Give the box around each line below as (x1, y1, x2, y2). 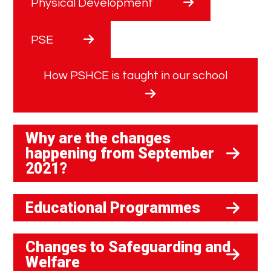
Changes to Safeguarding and (25, 238, 231, 256)
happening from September (25, 145, 215, 163)
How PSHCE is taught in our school (43, 70, 227, 82)
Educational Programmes (25, 199, 201, 217)
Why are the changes (25, 129, 171, 148)
